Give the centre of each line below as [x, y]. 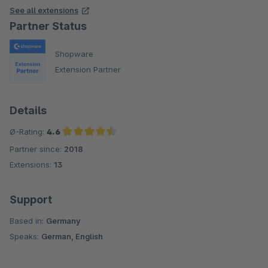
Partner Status [48, 26]
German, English [72, 237]
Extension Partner [88, 69]
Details [28, 111]
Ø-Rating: [28, 132]
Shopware [74, 54]
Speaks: [25, 237]
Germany [63, 221]
